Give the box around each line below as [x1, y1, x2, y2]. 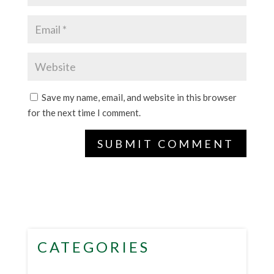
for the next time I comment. [27, 107, 141, 119]
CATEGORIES [37, 238, 150, 256]
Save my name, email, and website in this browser [41, 92, 237, 103]
